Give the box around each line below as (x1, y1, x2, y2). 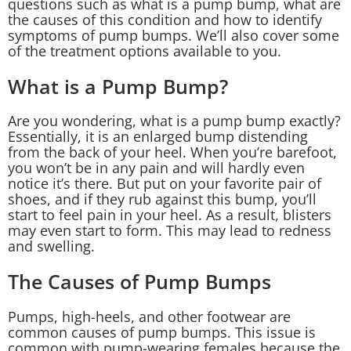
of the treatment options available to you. (8, 41, 281, 60)
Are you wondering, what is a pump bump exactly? (8, 111, 341, 131)
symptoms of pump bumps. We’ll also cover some (8, 25, 339, 45)
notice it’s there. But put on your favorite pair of (8, 174, 321, 194)
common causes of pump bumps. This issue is (8, 322, 316, 342)
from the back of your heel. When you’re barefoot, (8, 143, 337, 162)
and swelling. (8, 237, 95, 256)
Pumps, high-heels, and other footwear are (8, 306, 291, 326)
